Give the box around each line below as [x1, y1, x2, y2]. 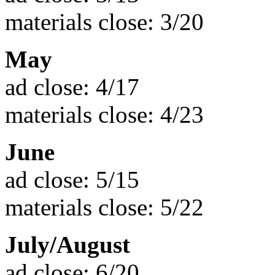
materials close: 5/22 [5, 193, 204, 220]
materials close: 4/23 [5, 101, 204, 128]
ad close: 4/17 [5, 73, 139, 100]
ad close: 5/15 [5, 166, 139, 193]
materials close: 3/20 [5, 8, 204, 35]
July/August [5, 231, 130, 258]
